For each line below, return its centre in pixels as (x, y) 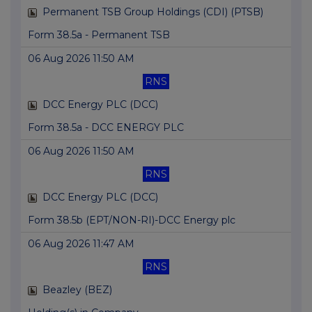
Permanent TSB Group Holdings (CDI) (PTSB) (153, 12)
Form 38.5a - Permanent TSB (99, 35)
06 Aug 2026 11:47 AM (81, 244)
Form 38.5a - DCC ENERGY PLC (106, 128)
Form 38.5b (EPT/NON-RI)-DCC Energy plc (132, 220)
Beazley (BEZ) (77, 290)
